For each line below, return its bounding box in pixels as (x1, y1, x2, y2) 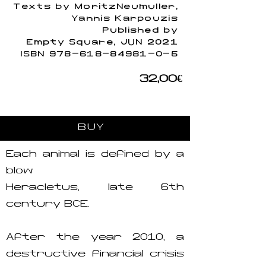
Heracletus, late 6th (6, 183, 184, 193)
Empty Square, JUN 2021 (26, 38, 178, 47)
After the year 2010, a (6, 233, 184, 243)
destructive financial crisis (6, 249, 184, 259)
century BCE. (6, 199, 90, 210)
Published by (97, 26, 178, 35)
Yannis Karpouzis (71, 14, 178, 23)
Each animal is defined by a (6, 150, 184, 160)
